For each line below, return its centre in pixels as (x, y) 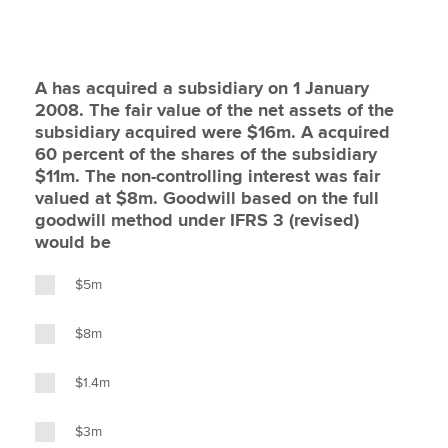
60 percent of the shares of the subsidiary (206, 154)
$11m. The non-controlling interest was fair (207, 176)
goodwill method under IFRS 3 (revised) (197, 220)
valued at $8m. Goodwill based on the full (207, 198)
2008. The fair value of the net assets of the (214, 110)
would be (73, 242)
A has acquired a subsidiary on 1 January (202, 88)
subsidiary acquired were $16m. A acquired (212, 132)
